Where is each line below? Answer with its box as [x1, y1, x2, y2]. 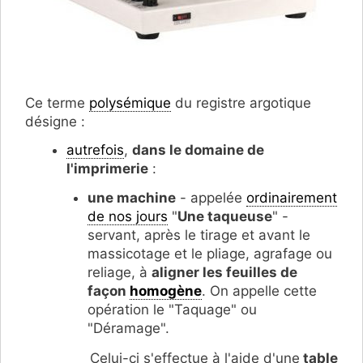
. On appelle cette [201, 283, 317, 300]
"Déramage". [87, 320, 169, 337]
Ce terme [25, 94, 89, 111]
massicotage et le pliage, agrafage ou [87, 246, 332, 263]
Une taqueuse [177, 208, 272, 225]
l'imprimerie [66, 160, 148, 177]
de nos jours [87, 208, 168, 225]
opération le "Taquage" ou [87, 301, 257, 318]
